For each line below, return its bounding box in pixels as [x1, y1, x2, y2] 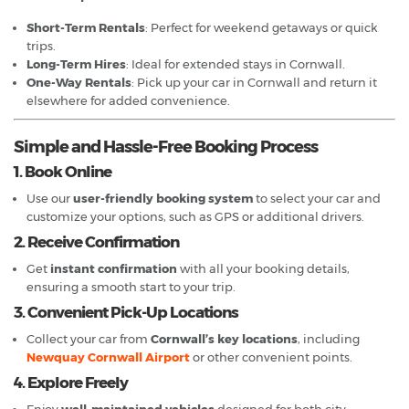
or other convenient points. [193, 349, 352, 364]
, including [298, 330, 360, 346]
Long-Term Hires [26, 56, 126, 71]
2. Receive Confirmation [14, 232, 179, 251]
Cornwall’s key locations [151, 330, 298, 346]
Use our [26, 190, 73, 205]
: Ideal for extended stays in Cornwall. [126, 56, 345, 71]
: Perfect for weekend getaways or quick [145, 19, 378, 35]
